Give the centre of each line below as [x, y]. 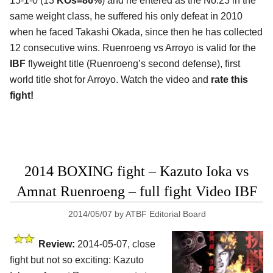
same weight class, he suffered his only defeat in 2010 [126, 16]
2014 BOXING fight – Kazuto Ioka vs [136, 171]
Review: [57, 244]
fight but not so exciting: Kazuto [77, 260]
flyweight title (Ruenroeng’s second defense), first [133, 63]
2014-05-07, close [115, 244]
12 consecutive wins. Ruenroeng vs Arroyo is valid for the [133, 48]
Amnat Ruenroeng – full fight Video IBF [136, 191]
